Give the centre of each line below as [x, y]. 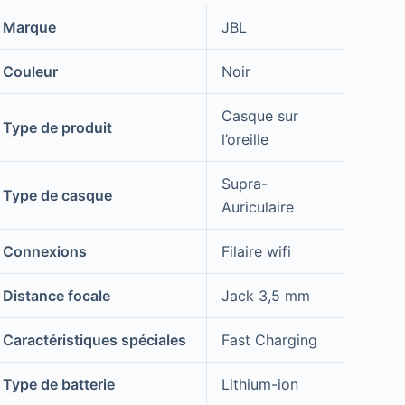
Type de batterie [58, 385]
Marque [29, 28]
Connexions [44, 252]
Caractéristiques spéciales [94, 340]
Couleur [30, 72]
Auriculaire [257, 207]
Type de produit [57, 128]
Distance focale [56, 296]
